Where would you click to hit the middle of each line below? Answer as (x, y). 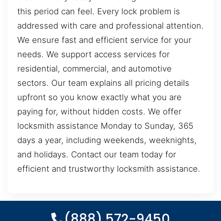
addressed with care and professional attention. (110, 26)
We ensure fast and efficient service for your (104, 40)
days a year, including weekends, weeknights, (107, 140)
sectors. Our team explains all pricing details (103, 83)
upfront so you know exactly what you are (99, 97)
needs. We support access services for (93, 55)
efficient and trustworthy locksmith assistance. (109, 169)
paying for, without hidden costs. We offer (99, 112)
